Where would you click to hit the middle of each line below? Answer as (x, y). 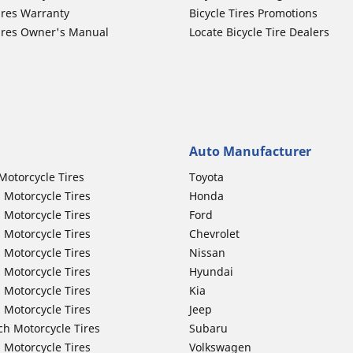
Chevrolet (214, 233)
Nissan (207, 252)
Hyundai (211, 271)
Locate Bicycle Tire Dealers (259, 32)
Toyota (206, 176)
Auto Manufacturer (250, 151)
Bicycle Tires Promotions (253, 13)
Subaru (208, 328)
